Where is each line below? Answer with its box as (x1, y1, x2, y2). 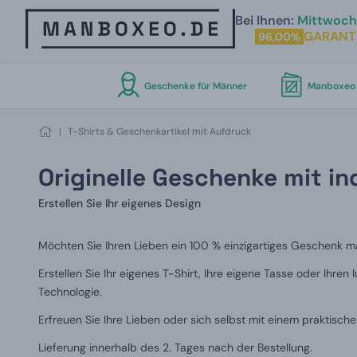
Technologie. (38, 284, 102, 299)
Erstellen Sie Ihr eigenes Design (38, 196, 201, 210)
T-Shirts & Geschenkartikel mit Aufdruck (68, 125, 251, 138)
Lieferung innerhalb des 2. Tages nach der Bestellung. (38, 340, 312, 355)
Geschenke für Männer (143, 80, 247, 92)
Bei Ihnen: (234, 12, 294, 29)
